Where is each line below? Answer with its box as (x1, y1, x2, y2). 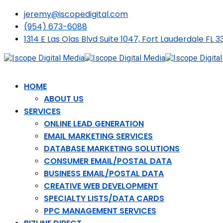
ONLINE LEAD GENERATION (44, 118, 144, 129)
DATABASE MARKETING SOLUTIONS (44, 143, 180, 154)
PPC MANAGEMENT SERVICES (44, 205, 156, 217)
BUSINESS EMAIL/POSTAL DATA (44, 168, 164, 179)
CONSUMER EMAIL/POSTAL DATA (44, 155, 172, 167)
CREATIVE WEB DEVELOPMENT (44, 180, 158, 192)
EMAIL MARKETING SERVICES (44, 130, 153, 142)
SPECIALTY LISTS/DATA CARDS (44, 193, 164, 204)
